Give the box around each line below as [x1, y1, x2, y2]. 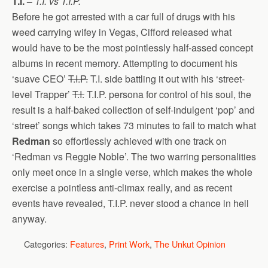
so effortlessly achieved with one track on [50, 134, 227, 148]
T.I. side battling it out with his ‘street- [88, 72, 245, 86]
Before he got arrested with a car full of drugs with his [12, 10, 235, 23]
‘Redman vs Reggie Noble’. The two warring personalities [12, 150, 256, 163]
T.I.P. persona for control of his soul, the [84, 87, 251, 101]
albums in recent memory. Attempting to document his [12, 56, 237, 70]
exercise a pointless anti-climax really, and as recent [12, 181, 232, 194]
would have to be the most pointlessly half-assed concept [12, 41, 253, 54]
